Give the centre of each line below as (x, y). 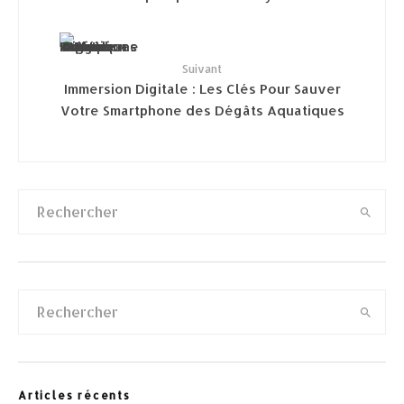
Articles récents (74, 395)
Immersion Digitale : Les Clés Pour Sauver (202, 88)
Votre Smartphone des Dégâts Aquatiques (202, 110)
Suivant (202, 69)
